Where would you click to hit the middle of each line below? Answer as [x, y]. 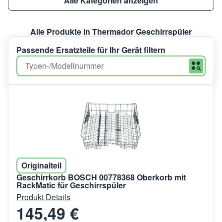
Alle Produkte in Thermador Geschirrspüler [111, 32]
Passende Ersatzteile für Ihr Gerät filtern [91, 50]
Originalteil [41, 166]
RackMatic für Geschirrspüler [71, 185]
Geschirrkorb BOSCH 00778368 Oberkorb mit [101, 177]
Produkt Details [43, 197]
